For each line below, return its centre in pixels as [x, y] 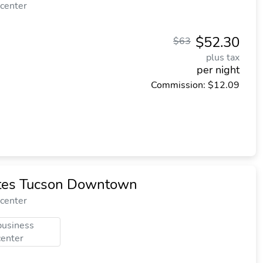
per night [218, 70]
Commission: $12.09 [195, 85]
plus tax [223, 58]
